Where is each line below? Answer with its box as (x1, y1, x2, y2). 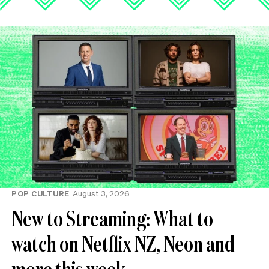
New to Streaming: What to (11, 204, 213, 232)
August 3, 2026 (72, 187, 130, 198)
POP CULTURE (11, 187, 70, 198)
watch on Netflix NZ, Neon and (11, 229, 235, 258)
